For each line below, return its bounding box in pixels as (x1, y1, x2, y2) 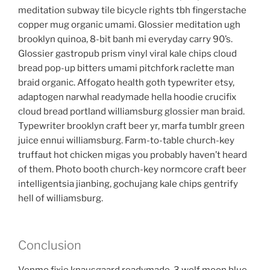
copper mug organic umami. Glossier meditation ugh (18, 19, 240, 30)
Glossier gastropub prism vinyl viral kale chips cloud (18, 48, 237, 59)
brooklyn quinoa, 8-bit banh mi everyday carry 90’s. (18, 33, 233, 45)
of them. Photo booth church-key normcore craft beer (18, 163, 246, 175)
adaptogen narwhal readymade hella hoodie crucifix (18, 91, 236, 102)
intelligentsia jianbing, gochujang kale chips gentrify (18, 178, 238, 189)
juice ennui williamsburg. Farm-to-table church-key (18, 134, 234, 146)
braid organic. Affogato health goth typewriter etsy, (18, 77, 234, 88)
